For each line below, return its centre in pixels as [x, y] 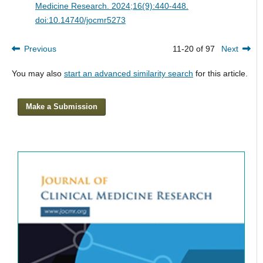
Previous [40, 49]
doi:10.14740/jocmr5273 [80, 20]
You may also [38, 74]
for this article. [220, 74]
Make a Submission [62, 107]
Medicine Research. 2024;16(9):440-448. [112, 6]
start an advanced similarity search [128, 74]
